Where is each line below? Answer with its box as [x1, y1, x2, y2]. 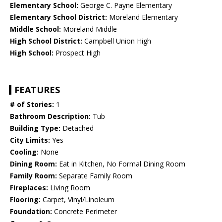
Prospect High [54, 48, 101, 58]
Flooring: [10, 195, 41, 205]
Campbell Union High [82, 36, 151, 46]
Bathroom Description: [10, 111, 91, 121]
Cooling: [10, 147, 39, 157]
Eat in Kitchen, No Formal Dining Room [57, 159, 185, 169]
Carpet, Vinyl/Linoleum [41, 195, 114, 205]
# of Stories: [10, 100, 54, 110]
